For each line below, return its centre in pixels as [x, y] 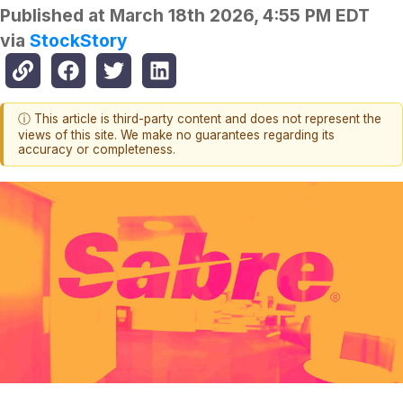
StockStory [79, 41]
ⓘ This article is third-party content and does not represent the [200, 119]
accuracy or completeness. [97, 150]
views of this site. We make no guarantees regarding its [176, 135]
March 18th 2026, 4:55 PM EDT [240, 16]
